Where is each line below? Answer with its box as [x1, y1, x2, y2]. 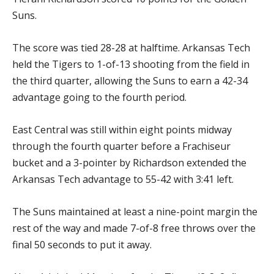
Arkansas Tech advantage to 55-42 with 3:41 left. [12, 172, 234, 186]
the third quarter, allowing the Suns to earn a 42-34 [12, 74, 248, 87]
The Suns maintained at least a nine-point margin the [12, 205, 257, 218]
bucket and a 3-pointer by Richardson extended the [12, 156, 246, 169]
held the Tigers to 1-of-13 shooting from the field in [12, 57, 250, 71]
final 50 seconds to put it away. [12, 238, 152, 251]
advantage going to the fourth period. [12, 91, 187, 104]
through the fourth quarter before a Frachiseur [12, 139, 231, 153]
